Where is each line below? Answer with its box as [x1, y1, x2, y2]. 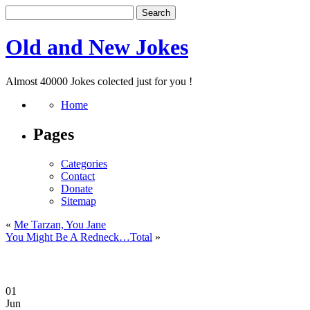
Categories [61, 157, 107, 170]
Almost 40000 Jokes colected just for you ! [6, 75, 192, 87]
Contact [61, 170, 95, 182]
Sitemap [61, 194, 96, 207]
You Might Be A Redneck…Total [6, 230, 152, 243]
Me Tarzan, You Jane [14, 218, 106, 230]
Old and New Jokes [6, 35, 188, 60]
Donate [61, 182, 93, 194]
